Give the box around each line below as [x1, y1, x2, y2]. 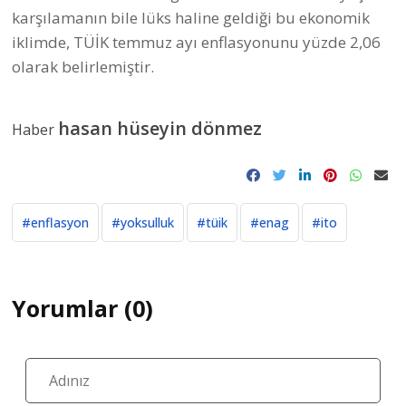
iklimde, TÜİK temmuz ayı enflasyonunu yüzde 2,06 [12, 31, 381, 53]
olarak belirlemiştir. [12, 55, 158, 77]
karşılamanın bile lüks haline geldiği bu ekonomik [12, 6, 370, 28]
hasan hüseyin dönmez [58, 115, 262, 140]
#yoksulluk [111, 213, 174, 231]
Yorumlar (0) [12, 292, 153, 324]
